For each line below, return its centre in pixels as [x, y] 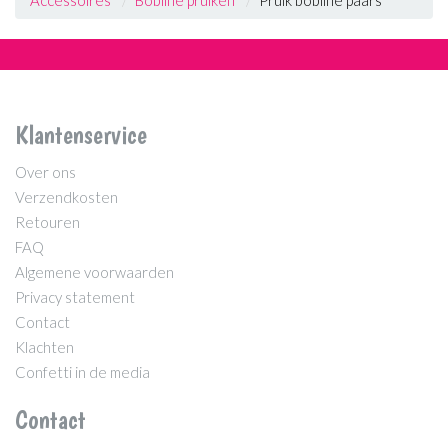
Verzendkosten [66, 196]
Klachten [44, 346]
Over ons [45, 171]
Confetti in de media [82, 371]
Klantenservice [81, 135]
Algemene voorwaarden [94, 271]
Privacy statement [75, 296]
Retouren [47, 221]
